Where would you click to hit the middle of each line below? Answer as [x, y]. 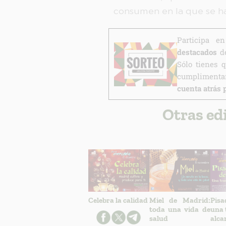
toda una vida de [180, 210]
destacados [197, 52]
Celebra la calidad [118, 201]
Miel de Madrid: [180, 201]
